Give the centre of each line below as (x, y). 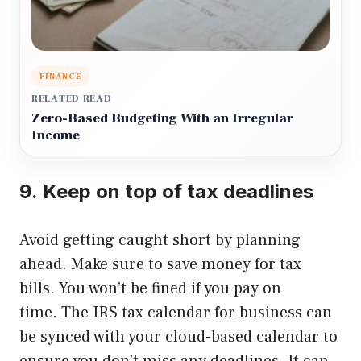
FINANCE (60, 77)
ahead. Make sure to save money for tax (160, 265)
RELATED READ (72, 99)
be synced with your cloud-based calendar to (178, 337)
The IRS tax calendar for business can (197, 313)
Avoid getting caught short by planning (160, 241)
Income (56, 136)
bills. (37, 289)
